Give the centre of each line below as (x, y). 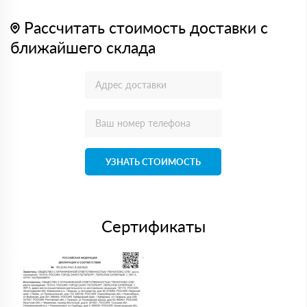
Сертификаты (153, 226)
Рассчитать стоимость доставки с (144, 27)
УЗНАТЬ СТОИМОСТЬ (153, 162)
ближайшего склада (83, 47)
